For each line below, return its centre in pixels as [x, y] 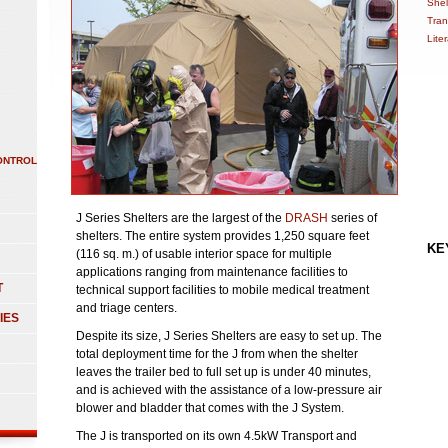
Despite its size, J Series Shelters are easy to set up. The [229, 336]
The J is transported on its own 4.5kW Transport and [216, 436]
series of [352, 218]
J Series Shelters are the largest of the [180, 218]
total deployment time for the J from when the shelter [217, 354]
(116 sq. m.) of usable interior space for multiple [204, 254]
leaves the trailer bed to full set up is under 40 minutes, [223, 372]
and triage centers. [126, 308]
